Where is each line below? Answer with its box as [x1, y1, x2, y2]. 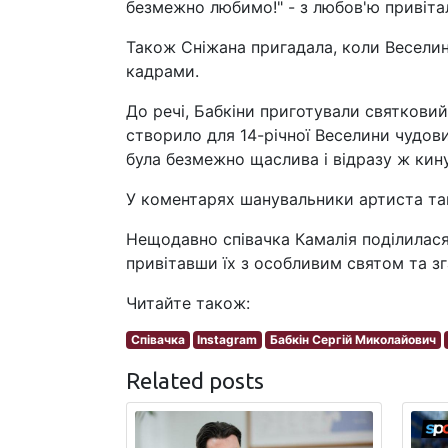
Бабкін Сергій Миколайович [269, 332, 436, 347]
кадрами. [126, 61, 199, 81]
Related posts [126, 368, 264, 393]
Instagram [197, 332, 258, 347]
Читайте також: [126, 293, 250, 313]
